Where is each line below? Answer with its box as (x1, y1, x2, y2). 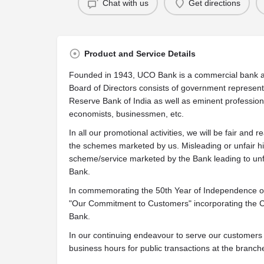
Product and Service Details (84, 49, 196, 58)
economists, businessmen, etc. (69, 109, 184, 118)
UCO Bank (137, 70, 177, 80)
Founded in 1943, (69, 70, 137, 80)
